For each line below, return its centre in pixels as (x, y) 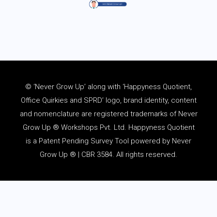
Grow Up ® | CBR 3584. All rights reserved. (108, 154)
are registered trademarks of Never (138, 114)
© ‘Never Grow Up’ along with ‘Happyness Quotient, (108, 86)
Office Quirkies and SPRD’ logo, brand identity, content (108, 100)
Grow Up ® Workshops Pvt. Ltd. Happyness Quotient (108, 127)
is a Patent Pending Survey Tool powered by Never (108, 141)
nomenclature (56, 114)
